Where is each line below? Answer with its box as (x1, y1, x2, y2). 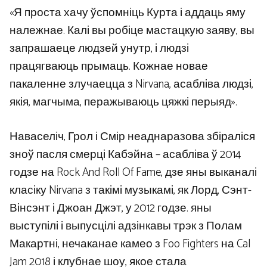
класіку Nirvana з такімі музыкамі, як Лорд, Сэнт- (10, 181, 252, 200)
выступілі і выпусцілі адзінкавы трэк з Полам (10, 217, 242, 236)
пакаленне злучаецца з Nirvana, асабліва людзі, (10, 74, 253, 94)
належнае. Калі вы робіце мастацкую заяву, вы (10, 21, 254, 40)
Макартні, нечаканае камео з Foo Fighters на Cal (10, 235, 250, 254)
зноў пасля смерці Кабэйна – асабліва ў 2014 (10, 145, 241, 164)
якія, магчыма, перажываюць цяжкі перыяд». (10, 92, 237, 111)
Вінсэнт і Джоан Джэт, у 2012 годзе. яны (10, 199, 212, 218)
